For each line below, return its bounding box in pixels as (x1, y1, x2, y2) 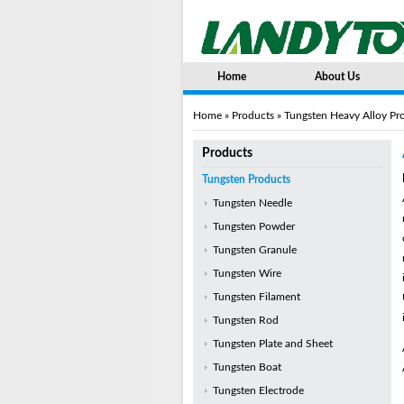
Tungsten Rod (212, 315, 279, 326)
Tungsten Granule (212, 244, 297, 255)
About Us (314, 71, 360, 82)
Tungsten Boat (212, 362, 281, 372)
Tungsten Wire (212, 268, 281, 279)
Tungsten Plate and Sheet (212, 338, 333, 349)
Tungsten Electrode (212, 385, 304, 396)
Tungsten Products (201, 174, 290, 185)
